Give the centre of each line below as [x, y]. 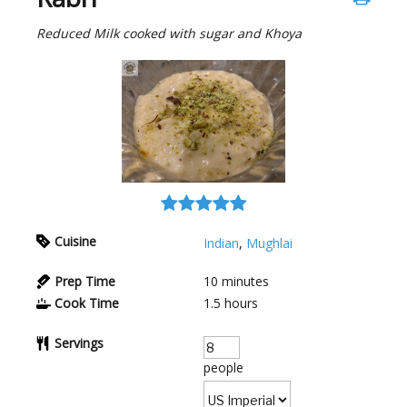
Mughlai [269, 243]
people [223, 368]
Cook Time [87, 303]
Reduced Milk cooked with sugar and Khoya [169, 34]
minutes [245, 282]
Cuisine [75, 242]
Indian [221, 243]
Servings [79, 343]
